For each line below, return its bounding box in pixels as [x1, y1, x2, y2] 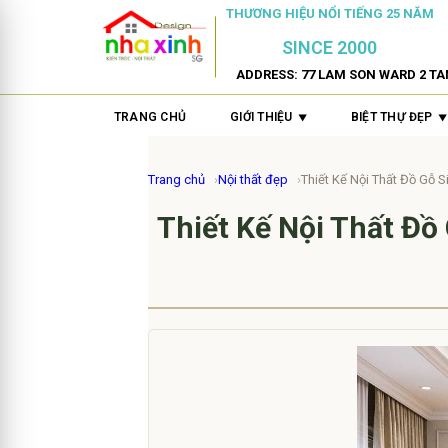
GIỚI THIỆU [230, 110, 293, 124]
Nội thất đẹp [218, 172, 288, 187]
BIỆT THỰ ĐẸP [350, 110, 433, 124]
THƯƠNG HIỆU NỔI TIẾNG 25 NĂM [225, 6, 434, 22]
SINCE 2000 [282, 37, 378, 59]
